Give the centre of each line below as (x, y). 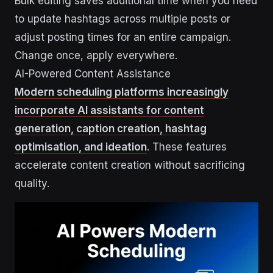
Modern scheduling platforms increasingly (122, 92)
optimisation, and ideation (81, 147)
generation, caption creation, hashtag (111, 129)
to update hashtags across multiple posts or (122, 19)
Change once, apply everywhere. (96, 56)
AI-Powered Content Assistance (93, 74)
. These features (187, 147)
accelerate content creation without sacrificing (130, 165)
